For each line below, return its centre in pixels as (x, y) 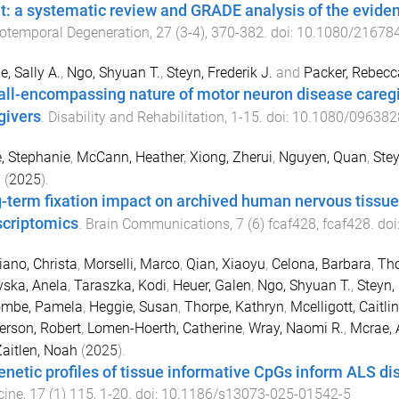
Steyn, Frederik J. (219, 73)
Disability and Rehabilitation (136, 118)
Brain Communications (157, 224)
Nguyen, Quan (322, 158)
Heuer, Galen (212, 285)
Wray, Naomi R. (296, 328)
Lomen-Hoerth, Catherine (164, 328)
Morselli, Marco (131, 264)
